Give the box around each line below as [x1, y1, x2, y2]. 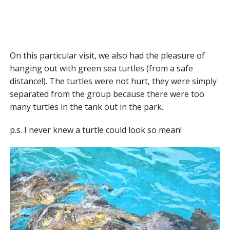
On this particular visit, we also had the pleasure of [9, 50, 205, 62]
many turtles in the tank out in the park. [9, 101, 163, 113]
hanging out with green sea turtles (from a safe [9, 63, 193, 74]
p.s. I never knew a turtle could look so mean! [9, 124, 182, 136]
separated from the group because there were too [9, 88, 204, 100]
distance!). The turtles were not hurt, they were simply [9, 75, 217, 87]
